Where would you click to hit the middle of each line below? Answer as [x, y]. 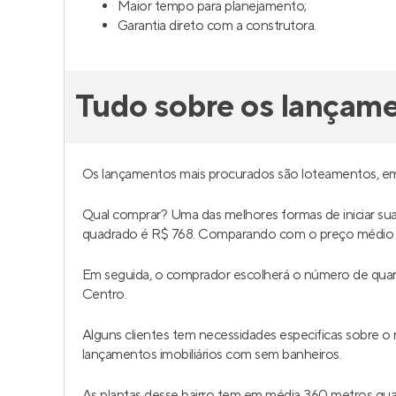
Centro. [105, 294]
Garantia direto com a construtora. [217, 26]
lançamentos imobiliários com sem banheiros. [212, 354]
